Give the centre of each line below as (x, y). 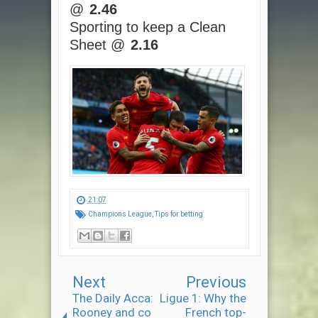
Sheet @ (99, 44)
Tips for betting (179, 214)
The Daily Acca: (113, 298)
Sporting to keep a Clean (147, 27)
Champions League (120, 214)
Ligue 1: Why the (203, 298)
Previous (216, 283)
